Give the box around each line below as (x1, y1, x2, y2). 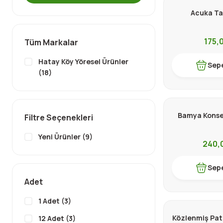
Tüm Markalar (24, 37, 78, 48)
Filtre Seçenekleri (24, 112, 93, 123)
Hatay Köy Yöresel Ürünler (38, 57, 128, 66)
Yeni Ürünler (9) (38, 132, 93, 141)
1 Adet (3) (38, 196, 71, 206)
